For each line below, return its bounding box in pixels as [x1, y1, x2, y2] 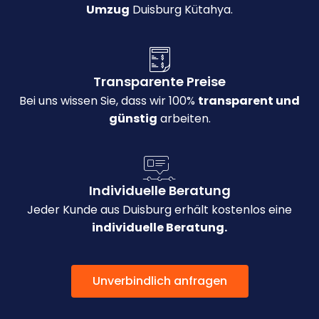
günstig [108, 110, 157, 127]
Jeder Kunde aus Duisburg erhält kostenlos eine [27, 202, 292, 219]
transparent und [198, 93, 300, 110]
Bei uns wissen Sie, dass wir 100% [19, 93, 198, 110]
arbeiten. [157, 110, 211, 127]
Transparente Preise [93, 73, 226, 91]
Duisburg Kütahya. [130, 1, 233, 19]
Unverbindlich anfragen [92, 273, 227, 290]
